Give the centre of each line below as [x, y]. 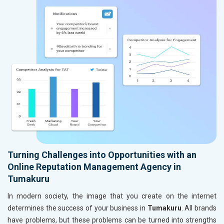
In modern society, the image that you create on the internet [112, 196]
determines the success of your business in [77, 208]
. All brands [199, 208]
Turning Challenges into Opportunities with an [102, 154]
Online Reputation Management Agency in [94, 166]
